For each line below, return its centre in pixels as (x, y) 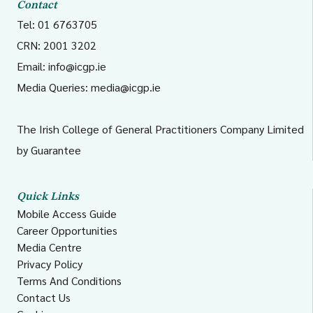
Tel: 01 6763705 (57, 24)
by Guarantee (49, 150)
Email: (32, 66)
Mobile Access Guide (67, 213)
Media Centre (49, 247)
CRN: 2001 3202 (57, 45)
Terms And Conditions (69, 281)
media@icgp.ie (126, 87)
